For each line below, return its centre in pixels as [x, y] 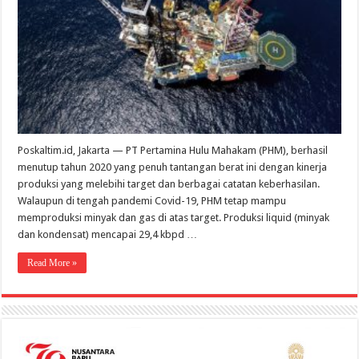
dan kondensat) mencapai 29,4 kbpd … [108, 234]
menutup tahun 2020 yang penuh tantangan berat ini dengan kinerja [173, 167]
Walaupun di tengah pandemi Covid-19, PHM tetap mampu [152, 200]
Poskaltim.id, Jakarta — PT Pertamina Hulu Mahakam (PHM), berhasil [173, 150]
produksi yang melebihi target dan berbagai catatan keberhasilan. [169, 184]
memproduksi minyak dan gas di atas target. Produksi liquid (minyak [174, 217]
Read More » [52, 262]
